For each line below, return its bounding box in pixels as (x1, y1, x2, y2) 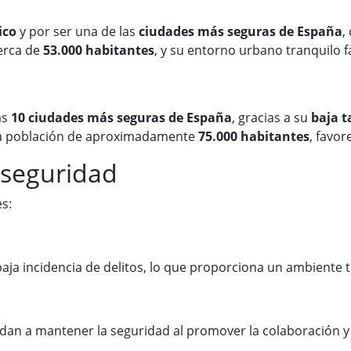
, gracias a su (232, 109, 311, 127)
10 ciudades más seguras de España (11, 109, 232, 127)
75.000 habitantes (198, 128, 309, 146)
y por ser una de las (16, 23, 139, 41)
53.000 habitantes (43, 42, 154, 60)
